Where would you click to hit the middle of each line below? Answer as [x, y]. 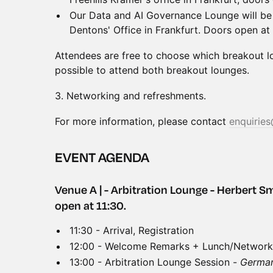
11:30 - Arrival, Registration [132, 230]
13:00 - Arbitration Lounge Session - [155, 262]
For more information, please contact [142, 121]
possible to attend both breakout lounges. [152, 70]
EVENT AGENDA [102, 157]
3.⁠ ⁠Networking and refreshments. [130, 96]
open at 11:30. [90, 205]
